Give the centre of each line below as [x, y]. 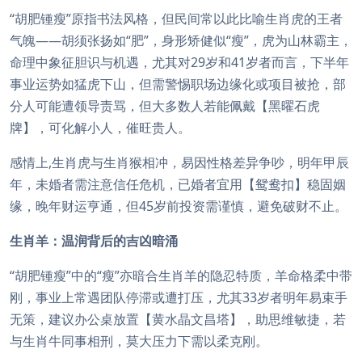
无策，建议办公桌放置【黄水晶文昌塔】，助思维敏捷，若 [178, 319]
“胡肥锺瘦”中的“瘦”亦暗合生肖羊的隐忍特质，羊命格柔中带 [181, 276]
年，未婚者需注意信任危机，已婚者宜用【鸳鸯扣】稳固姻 [178, 184]
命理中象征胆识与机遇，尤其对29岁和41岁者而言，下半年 [179, 62]
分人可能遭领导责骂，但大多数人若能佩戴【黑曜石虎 [165, 106]
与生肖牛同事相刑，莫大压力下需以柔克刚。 [139, 341]
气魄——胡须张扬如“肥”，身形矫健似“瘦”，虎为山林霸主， [181, 40]
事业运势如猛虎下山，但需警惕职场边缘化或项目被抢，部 [178, 84]
